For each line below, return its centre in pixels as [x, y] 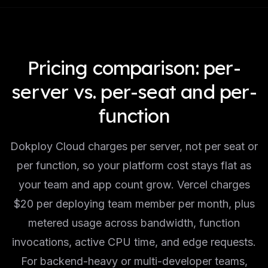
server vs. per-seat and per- [134, 92]
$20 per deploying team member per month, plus [134, 204]
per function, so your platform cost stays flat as [134, 165]
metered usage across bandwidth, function [134, 223]
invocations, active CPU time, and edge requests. [134, 242]
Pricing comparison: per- [134, 68]
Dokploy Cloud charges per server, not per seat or [134, 146]
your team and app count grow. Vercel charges [134, 185]
